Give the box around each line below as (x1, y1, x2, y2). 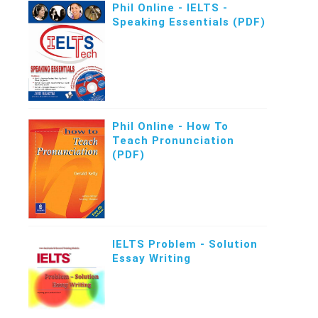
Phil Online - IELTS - (111, 1, 228, 15)
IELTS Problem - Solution (111, 237, 258, 251)
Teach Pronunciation (111, 133, 234, 147)
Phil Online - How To (111, 119, 229, 133)
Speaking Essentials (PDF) (111, 16, 265, 29)
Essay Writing (111, 251, 191, 265)
